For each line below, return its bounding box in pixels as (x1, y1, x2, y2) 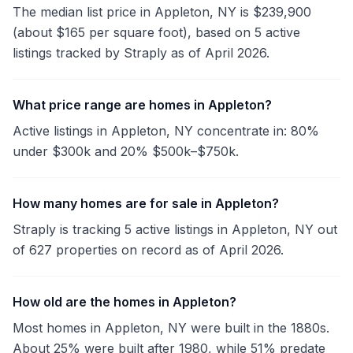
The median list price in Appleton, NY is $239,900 (13, 4, 311, 20)
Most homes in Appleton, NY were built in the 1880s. (13, 320, 329, 336)
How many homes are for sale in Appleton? (13, 195, 279, 211)
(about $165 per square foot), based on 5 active (13, 24, 300, 40)
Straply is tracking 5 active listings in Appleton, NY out (13, 221, 337, 237)
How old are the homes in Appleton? (13, 294, 236, 310)
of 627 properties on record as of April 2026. (13, 242, 284, 258)
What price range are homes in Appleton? (13, 97, 272, 113)
